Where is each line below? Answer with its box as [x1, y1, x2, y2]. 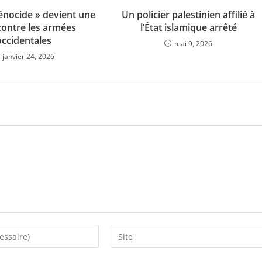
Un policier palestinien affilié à [122, 8, 256, 21]
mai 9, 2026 [174, 39, 213, 49]
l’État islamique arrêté [140, 21, 237, 34]
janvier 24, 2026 [2, 51, 55, 61]
